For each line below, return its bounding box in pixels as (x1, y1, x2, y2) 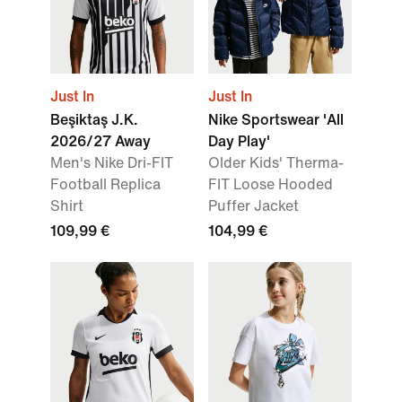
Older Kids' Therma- (208, 155, 344, 170)
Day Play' (208, 134, 270, 149)
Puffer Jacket (208, 198, 299, 214)
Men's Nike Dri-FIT (50, 155, 173, 170)
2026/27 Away (50, 134, 151, 149)
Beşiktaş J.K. (50, 112, 138, 127)
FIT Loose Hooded (208, 177, 333, 192)
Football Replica (50, 177, 161, 192)
